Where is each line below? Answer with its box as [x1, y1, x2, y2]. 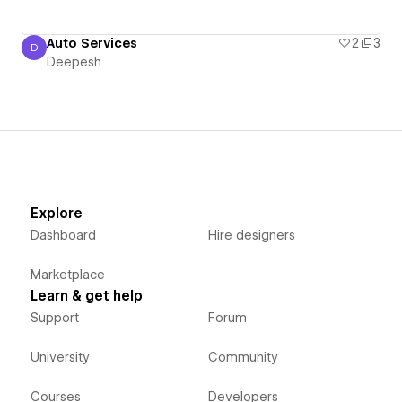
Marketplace [30, 267, 105, 283]
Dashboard [30, 228, 96, 243]
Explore [30, 205, 83, 223]
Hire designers [207, 228, 295, 243]
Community [207, 350, 278, 365]
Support [30, 310, 79, 326]
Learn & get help [30, 288, 143, 305]
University [30, 350, 90, 365]
